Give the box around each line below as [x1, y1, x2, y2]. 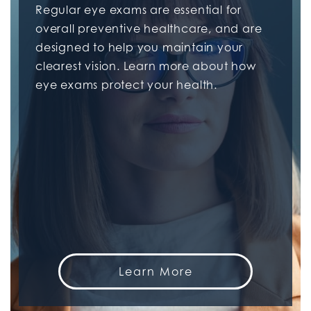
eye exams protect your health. [35, 77, 218, 92]
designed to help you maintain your [35, 40, 244, 54]
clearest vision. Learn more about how [35, 58, 256, 73]
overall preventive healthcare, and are [35, 21, 262, 35]
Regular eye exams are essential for [35, 2, 242, 17]
